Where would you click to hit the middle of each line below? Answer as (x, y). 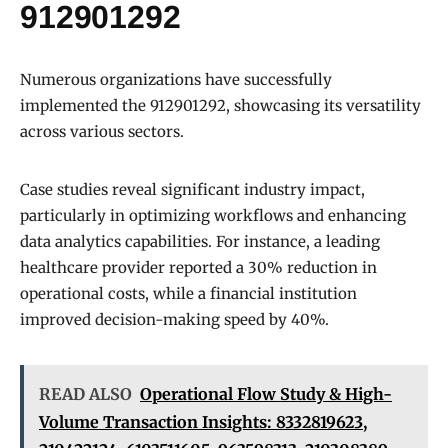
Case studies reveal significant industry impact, (192, 190)
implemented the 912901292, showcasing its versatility (220, 106)
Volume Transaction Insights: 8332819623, (203, 422)
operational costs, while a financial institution (188, 294)
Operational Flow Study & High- (266, 394)
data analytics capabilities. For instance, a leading (200, 242)
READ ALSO (85, 394)
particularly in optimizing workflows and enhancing (213, 216)
